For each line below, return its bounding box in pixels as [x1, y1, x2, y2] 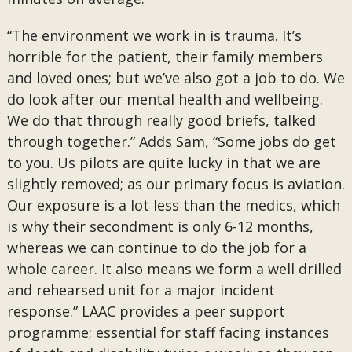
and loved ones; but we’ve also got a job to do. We [6, 68, 345, 87]
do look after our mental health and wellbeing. [6, 90, 323, 108]
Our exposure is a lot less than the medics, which [6, 196, 340, 214]
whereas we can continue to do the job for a [6, 238, 306, 257]
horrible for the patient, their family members [6, 47, 323, 66]
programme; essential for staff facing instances [6, 323, 329, 342]
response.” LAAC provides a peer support [6, 302, 285, 321]
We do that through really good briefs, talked [6, 111, 316, 130]
